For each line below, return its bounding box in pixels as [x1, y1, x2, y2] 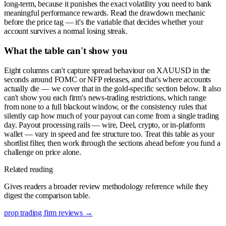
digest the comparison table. [4, 191, 90, 200]
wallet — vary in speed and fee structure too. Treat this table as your [4, 129, 214, 138]
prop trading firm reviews [4, 208, 83, 217]
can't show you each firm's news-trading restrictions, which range [4, 93, 206, 102]
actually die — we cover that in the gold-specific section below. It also [4, 84, 221, 93]
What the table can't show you [4, 45, 128, 56]
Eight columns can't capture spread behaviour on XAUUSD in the [4, 66, 210, 75]
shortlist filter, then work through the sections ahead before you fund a [4, 138, 220, 147]
